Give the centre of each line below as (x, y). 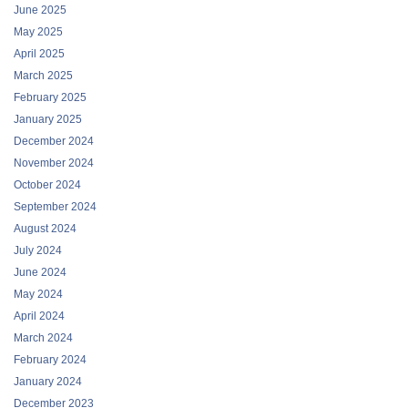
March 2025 (43, 76)
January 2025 (48, 120)
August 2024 (45, 229)
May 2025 (38, 32)
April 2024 (39, 316)
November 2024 (54, 163)
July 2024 (38, 251)
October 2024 (47, 185)
